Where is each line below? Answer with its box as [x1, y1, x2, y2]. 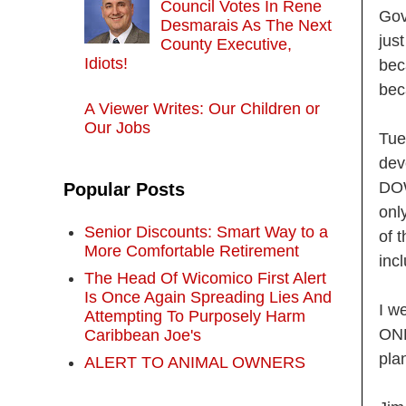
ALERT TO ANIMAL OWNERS [83, 353, 305, 372]
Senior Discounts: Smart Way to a [83, 222, 328, 241]
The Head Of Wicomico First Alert [83, 268, 326, 287]
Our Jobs [83, 119, 150, 138]
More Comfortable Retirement [83, 241, 299, 260]
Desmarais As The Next [159, 16, 332, 35]
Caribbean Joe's [83, 325, 201, 344]
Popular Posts [63, 179, 185, 200]
